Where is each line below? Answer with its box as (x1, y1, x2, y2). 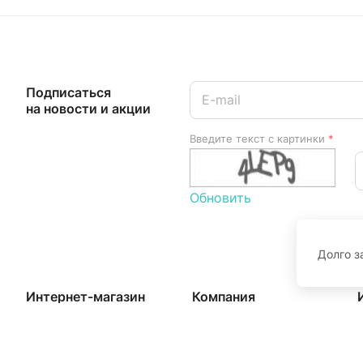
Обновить (190, 189, 251, 206)
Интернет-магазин (26, 288, 145, 305)
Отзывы (191, 344, 237, 361)
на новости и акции (26, 100, 151, 117)
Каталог (26, 320, 73, 336)
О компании (191, 320, 263, 336)
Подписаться (26, 83, 111, 100)
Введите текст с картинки (190, 131, 328, 145)
